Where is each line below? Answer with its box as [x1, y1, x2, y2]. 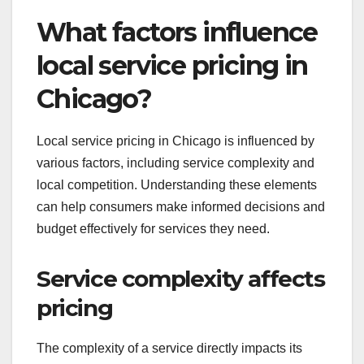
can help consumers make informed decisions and [37, 199, 325, 214]
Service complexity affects [37, 264, 325, 292]
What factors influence [37, 15, 318, 48]
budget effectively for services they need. [37, 221, 270, 236]
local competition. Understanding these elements [37, 177, 317, 192]
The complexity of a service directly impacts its [37, 340, 302, 355]
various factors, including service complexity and [37, 155, 314, 170]
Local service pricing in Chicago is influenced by [37, 133, 314, 148]
